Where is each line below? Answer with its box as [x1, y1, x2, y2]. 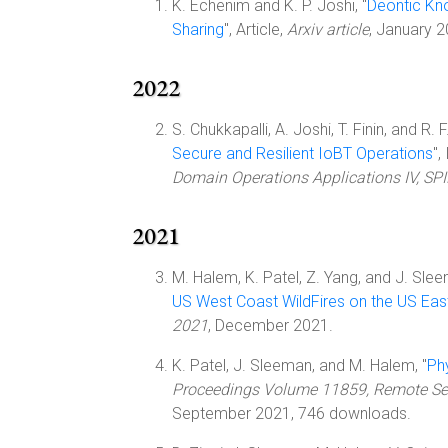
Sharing [172, 20, 224, 39]
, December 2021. [208, 316, 333, 335]
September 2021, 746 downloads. [172, 404, 411, 423]
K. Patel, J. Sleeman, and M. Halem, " [172, 356, 427, 375]
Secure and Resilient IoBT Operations [172, 144, 433, 163]
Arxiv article [287, 20, 369, 39]
